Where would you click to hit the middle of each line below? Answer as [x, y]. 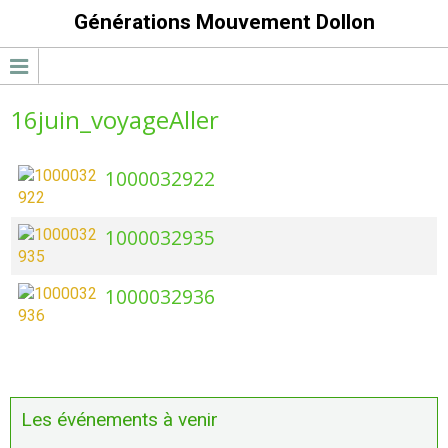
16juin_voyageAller [114, 119]
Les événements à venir [119, 419]
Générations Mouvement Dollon [224, 22]
